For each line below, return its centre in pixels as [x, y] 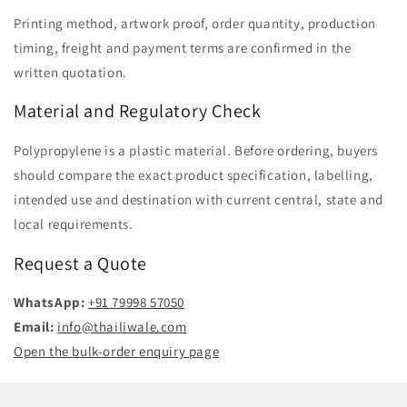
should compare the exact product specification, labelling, [194, 175]
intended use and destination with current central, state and [199, 200]
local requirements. [74, 224]
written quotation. [70, 72]
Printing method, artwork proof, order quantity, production [195, 23]
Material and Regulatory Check [138, 111]
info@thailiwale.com [122, 327]
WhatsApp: [50, 303]
